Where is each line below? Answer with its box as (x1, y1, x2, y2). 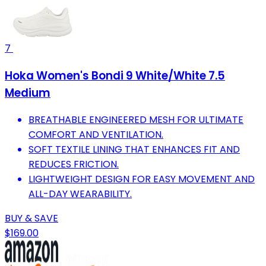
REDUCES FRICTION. (28, 157, 119, 172)
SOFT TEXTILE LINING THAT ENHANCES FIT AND (28, 142, 240, 157)
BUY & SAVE (5, 211, 58, 226)
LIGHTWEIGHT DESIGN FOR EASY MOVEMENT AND (28, 172, 255, 186)
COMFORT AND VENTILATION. (28, 128, 163, 142)
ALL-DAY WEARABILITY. (28, 187, 132, 201)
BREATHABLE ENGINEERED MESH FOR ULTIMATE (28, 113, 243, 127)
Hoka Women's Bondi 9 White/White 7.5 (5, 67, 225, 84)
